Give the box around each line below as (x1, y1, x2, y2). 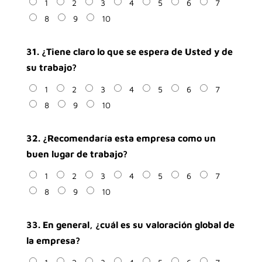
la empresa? (26, 235, 80, 246)
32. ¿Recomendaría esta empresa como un (26, 133, 216, 143)
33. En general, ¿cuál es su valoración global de (26, 219, 235, 230)
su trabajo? (26, 62, 77, 73)
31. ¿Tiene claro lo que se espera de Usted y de (26, 46, 233, 57)
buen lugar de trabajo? (26, 149, 127, 159)
